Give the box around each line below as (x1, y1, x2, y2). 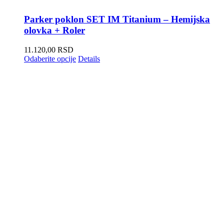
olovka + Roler (24, 24, 85, 35)
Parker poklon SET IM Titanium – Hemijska (24, 13, 210, 24)
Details (78, 54, 100, 63)
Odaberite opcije (24, 54, 76, 63)
